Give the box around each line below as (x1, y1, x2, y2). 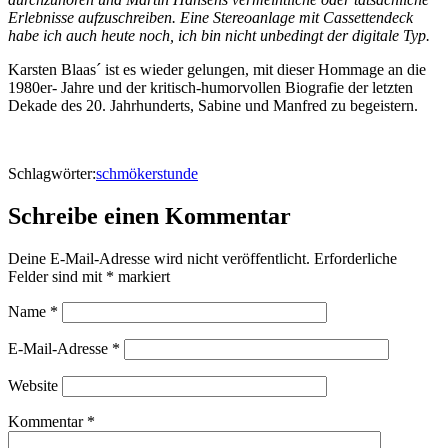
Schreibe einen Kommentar (8, 202, 291, 229)
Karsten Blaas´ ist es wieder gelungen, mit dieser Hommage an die (8, 60, 426, 78)
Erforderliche (314, 249, 397, 267)
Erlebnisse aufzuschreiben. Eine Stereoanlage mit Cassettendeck (8, 8, 413, 26)
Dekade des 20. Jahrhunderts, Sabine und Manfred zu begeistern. (8, 96, 418, 114)
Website (8, 376, 58, 394)
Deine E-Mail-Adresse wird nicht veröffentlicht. (8, 249, 310, 267)
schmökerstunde (96, 164, 198, 182)
